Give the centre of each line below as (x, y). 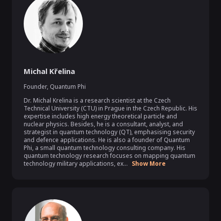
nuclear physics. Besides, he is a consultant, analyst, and (103, 124)
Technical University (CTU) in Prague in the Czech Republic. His (110, 108)
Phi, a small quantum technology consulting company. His (105, 148)
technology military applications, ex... (76, 164)
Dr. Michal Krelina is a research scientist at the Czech (97, 100)
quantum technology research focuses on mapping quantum (110, 156)
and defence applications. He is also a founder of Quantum (107, 140)
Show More (149, 164)
